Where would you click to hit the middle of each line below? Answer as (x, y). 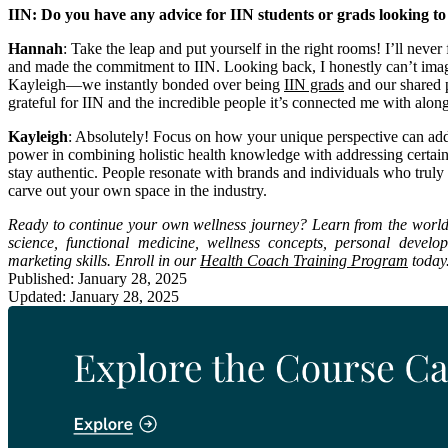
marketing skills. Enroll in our (104, 261)
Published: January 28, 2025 (97, 279)
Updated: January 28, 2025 (93, 297)
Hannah (35, 49)
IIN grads (314, 85)
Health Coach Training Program (304, 261)
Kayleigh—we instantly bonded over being (146, 85)
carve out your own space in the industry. (137, 191)
